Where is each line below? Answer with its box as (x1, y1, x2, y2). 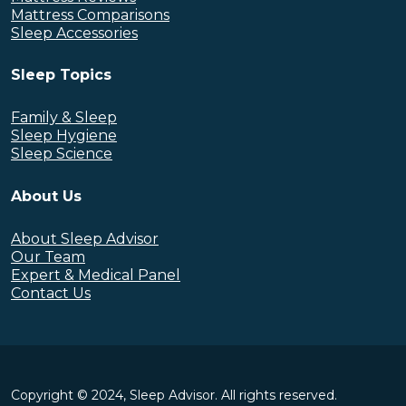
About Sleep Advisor (11, 229, 159, 247)
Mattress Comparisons (11, 5, 169, 24)
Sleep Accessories (11, 24, 138, 42)
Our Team (11, 247, 85, 266)
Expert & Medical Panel (11, 266, 180, 284)
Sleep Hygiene (11, 127, 117, 145)
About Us (11, 187, 82, 205)
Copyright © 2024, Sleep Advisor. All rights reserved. (11, 386, 337, 403)
